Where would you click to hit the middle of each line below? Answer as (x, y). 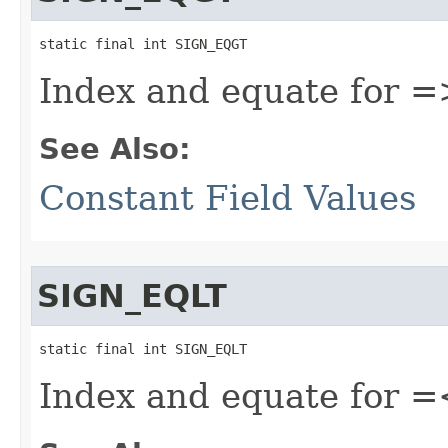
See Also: (115, 149)
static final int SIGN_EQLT (143, 349)
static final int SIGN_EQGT (143, 44)
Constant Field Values (227, 198)
